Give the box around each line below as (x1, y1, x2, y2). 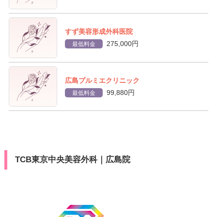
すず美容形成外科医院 (65, 28, 133, 35)
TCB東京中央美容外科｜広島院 (15, 155, 130, 165)
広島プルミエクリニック (65, 76, 140, 84)
